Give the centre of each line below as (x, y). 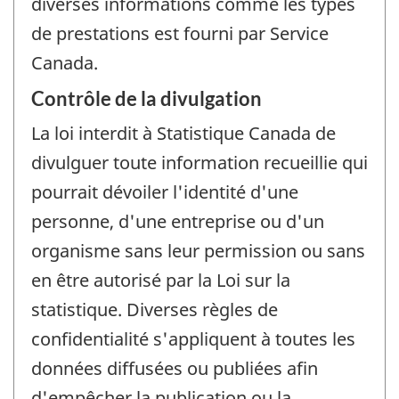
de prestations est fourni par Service (180, 34)
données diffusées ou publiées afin (175, 368)
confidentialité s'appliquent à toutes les (193, 338)
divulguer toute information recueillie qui (199, 162)
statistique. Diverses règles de (155, 309)
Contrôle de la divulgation (147, 98)
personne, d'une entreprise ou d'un (178, 221)
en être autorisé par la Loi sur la (161, 280)
